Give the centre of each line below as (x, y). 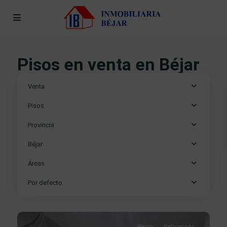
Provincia (41, 125)
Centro (37, 190)
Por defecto (45, 183)
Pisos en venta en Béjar (108, 64)
